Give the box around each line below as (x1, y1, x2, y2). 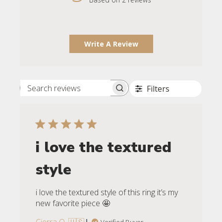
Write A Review (84, 39, 138, 49)
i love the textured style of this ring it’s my (36, 187, 178, 198)
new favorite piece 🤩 (36, 198, 111, 209)
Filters (146, 83, 169, 95)
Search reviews (73, 87, 127, 99)
